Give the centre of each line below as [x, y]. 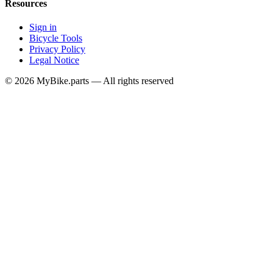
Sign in [43, 27]
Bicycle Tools [56, 38]
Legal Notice [54, 60]
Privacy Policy [57, 49]
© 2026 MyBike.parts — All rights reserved [89, 81]
